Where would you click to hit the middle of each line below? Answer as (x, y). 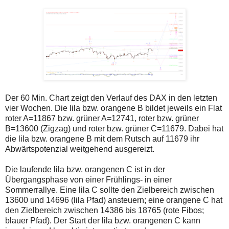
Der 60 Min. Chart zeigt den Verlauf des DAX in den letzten (111, 98)
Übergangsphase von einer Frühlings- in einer (88, 180)
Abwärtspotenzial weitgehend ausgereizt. (80, 149)
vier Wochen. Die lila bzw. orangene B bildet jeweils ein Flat (113, 108)
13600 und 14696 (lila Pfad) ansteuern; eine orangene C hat (114, 200)
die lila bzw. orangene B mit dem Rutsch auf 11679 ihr (102, 139)
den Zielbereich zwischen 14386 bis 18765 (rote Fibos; (105, 211)
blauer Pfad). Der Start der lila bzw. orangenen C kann (103, 221)
